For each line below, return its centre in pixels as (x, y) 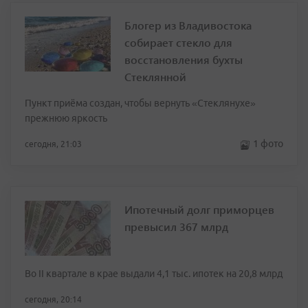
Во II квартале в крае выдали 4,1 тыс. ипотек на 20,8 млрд (154, 274)
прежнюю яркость (66, 119)
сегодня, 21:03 (53, 144)
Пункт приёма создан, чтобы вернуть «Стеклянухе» (140, 103)
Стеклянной (155, 77)
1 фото (268, 144)
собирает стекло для (178, 43)
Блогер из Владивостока (188, 25)
